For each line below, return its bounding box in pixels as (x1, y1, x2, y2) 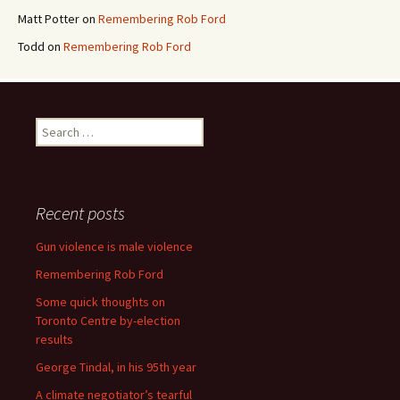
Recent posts (36, 202, 125, 224)
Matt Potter (18, 11, 79, 27)
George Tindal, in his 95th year (36, 359, 196, 375)
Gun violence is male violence (36, 238, 193, 254)
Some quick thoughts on (36, 294, 165, 310)
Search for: (36, 119, 95, 135)
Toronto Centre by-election (36, 312, 180, 329)
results (36, 331, 73, 347)
